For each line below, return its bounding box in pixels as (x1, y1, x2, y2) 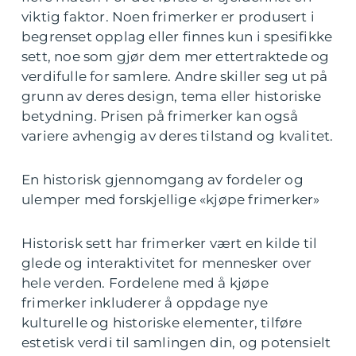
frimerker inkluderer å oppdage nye (21, 294, 268, 311)
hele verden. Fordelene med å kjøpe (21, 274, 269, 291)
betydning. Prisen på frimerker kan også (21, 107, 298, 124)
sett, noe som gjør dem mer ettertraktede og (21, 48, 330, 64)
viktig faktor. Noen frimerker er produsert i (21, 8, 315, 25)
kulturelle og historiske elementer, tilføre (21, 314, 303, 331)
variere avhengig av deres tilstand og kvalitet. (21, 127, 334, 144)
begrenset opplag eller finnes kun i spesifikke (21, 28, 333, 44)
